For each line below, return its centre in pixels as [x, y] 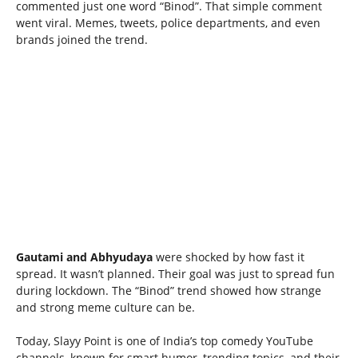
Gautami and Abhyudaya [84, 257]
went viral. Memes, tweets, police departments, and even [168, 23]
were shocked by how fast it [229, 257]
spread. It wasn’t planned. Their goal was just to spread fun [175, 273]
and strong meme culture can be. [105, 307]
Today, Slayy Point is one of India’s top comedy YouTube [165, 340]
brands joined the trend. [82, 40]
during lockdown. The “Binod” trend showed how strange [169, 290]
